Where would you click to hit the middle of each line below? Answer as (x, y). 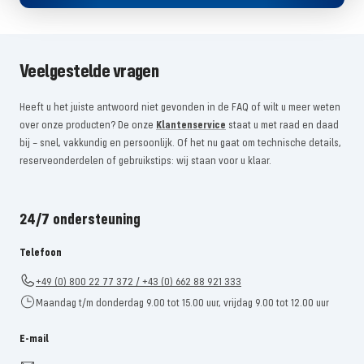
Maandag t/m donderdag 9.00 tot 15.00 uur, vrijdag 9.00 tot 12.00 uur (182, 302)
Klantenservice (191, 124)
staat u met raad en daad (282, 124)
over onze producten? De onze (88, 124)
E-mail (34, 338)
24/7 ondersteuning (80, 218)
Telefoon (41, 251)
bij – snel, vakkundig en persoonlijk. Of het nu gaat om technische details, (180, 142)
